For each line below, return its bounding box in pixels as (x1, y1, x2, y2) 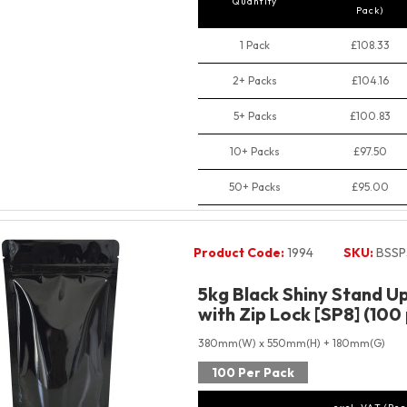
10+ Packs (230, 144, 280, 159)
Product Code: (193, 244, 284, 262)
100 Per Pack (211, 364, 294, 382)
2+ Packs (233, 74, 277, 88)
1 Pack (240, 38, 270, 53)
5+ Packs (233, 109, 277, 124)
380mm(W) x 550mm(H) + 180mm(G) (197, 336, 385, 351)
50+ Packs (229, 180, 281, 194)
